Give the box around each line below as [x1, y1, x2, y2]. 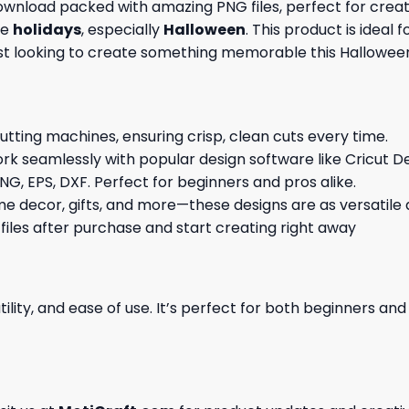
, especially [81, 19, 163, 41]
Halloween [163, 19, 246, 41]
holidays [13, 19, 81, 41]
